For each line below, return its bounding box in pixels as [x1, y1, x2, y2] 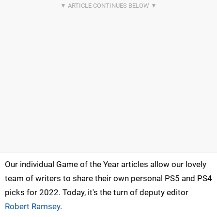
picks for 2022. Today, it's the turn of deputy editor [5, 187, 188, 197]
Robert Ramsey [5, 201, 60, 211]
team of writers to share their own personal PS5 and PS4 [5, 173, 212, 183]
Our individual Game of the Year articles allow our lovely [5, 159, 206, 169]
